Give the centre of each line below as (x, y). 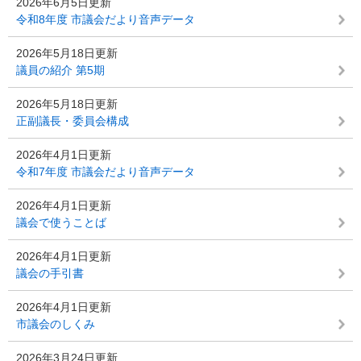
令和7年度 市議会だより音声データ (106, 172)
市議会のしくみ (56, 324)
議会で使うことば (61, 222)
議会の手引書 (50, 273)
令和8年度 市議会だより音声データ (106, 19)
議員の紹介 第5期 (60, 70)
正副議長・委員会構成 (73, 121)
